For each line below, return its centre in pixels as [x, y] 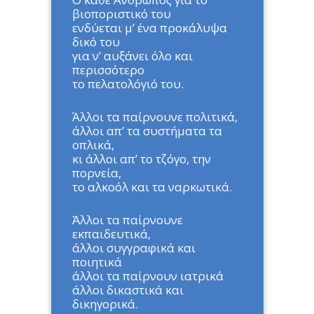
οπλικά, [93, 144]
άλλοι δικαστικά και [128, 289]
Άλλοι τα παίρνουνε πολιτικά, [155, 116]
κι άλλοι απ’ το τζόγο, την [141, 158]
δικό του [96, 41]
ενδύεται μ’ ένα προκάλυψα [149, 27]
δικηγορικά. [105, 303]
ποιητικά [97, 261]
